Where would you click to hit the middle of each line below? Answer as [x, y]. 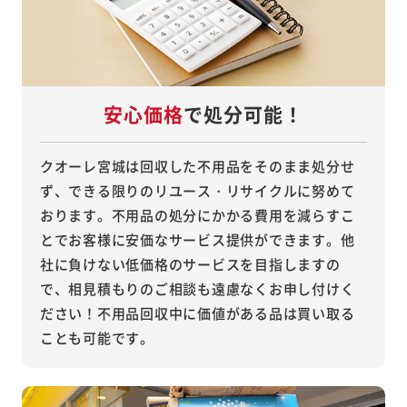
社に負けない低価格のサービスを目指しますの [190, 264]
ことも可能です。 [97, 338]
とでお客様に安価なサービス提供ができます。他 [197, 240]
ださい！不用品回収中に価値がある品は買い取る [197, 313]
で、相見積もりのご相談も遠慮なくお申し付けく [197, 289]
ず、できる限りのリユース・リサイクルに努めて [197, 191]
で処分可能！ [243, 114]
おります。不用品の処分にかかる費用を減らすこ [197, 215]
